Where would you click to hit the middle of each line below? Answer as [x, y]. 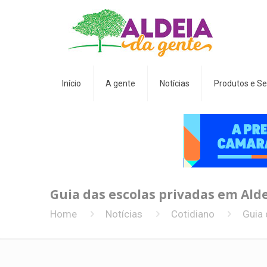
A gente [120, 83]
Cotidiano [193, 214]
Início [72, 83]
